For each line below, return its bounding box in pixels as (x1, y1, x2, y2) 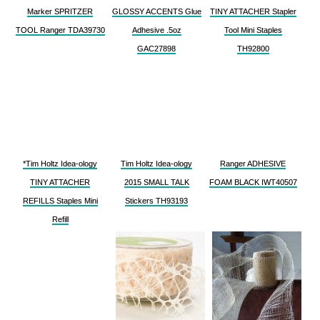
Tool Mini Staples (224, 25, 282, 34)
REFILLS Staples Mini (22, 196, 98, 205)
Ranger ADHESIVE (220, 159, 286, 168)
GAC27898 (137, 44, 176, 53)
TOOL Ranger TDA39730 (15, 25, 105, 34)
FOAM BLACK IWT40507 (209, 177, 297, 186)
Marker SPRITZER (27, 6, 93, 16)
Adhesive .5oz (131, 25, 181, 34)
